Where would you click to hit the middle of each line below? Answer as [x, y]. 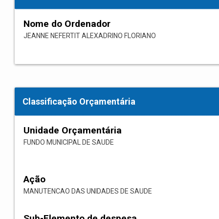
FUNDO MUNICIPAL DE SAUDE [69, 142]
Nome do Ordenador [67, 24]
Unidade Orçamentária [73, 131]
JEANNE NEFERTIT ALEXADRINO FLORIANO [90, 36]
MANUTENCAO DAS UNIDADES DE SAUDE [88, 191]
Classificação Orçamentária [79, 102]
